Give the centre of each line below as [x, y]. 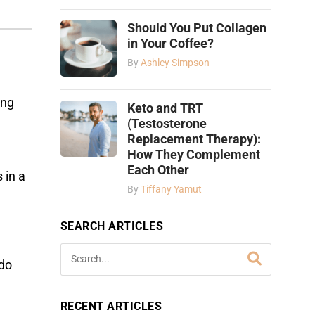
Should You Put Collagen [197, 28]
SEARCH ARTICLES [112, 226]
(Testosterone [167, 123]
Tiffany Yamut [171, 189]
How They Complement [194, 154]
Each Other [158, 170]
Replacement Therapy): [194, 139]
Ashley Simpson [175, 63]
